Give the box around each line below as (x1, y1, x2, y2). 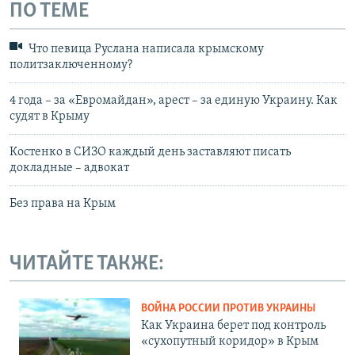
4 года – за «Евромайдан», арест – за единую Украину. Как (10, 94, 338, 107)
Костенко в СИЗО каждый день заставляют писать (10, 145, 291, 158)
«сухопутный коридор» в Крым (141, 335, 319, 349)
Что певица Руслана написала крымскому (26, 42, 264, 55)
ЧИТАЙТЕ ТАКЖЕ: (10, 253, 164, 275)
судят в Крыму (10, 109, 90, 123)
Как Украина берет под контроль (141, 319, 326, 333)
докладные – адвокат (10, 161, 129, 174)
